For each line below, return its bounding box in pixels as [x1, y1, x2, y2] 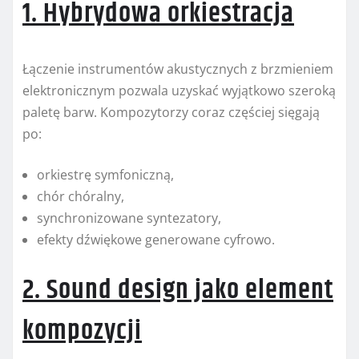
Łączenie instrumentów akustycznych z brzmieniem [22, 60, 333, 79]
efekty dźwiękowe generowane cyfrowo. [37, 231, 275, 249]
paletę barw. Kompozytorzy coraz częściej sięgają [22, 103, 320, 122]
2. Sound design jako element [22, 269, 333, 312]
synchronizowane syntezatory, [37, 209, 221, 228]
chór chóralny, [37, 188, 124, 206]
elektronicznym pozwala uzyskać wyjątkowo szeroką [22, 82, 336, 100]
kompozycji [22, 310, 142, 353]
